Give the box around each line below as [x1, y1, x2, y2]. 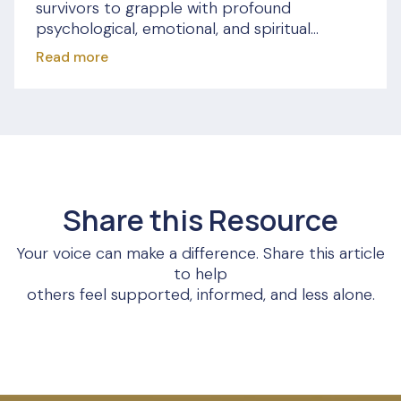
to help [174, 263, 227, 286]
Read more [36, 47, 108, 67]
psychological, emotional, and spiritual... [36, 18, 319, 40]
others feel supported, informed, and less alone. [26, 284, 375, 306]
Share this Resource [63, 200, 338, 241]
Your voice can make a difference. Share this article [16, 243, 385, 265]
